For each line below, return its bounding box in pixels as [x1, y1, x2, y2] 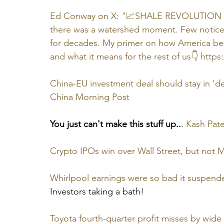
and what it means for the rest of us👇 [50, 51, 200, 62]
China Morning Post [50, 91, 129, 103]
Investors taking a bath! [50, 186, 144, 197]
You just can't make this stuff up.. [50, 118, 181, 130]
